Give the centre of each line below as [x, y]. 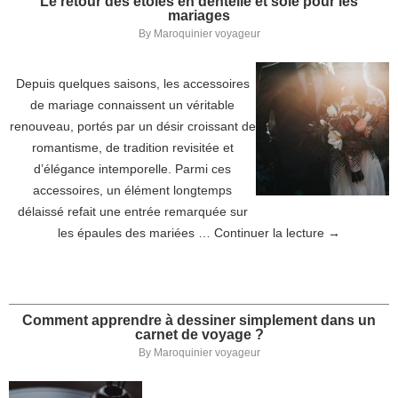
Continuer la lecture [271, 233]
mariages [199, 16]
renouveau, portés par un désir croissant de [132, 126]
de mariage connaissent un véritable [132, 105]
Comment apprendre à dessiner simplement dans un [199, 320]
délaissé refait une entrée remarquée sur [132, 211]
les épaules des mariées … [136, 233]
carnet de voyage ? [199, 334]
